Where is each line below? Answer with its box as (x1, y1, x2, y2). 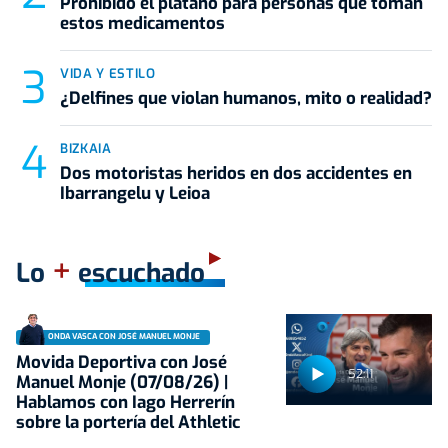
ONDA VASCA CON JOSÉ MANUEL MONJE (48, 331, 200, 343)
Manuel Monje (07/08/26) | (16, 370, 228, 394)
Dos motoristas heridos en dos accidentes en (60, 161, 412, 185)
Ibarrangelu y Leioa (60, 181, 210, 205)
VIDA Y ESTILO (60, 64, 156, 82)
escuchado (71, 255, 205, 291)
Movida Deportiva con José (16, 350, 227, 374)
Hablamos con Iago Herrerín (16, 390, 235, 414)
